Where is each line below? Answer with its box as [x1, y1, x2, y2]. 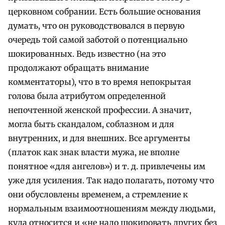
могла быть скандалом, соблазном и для [8, 119, 174, 130]
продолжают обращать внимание [8, 63, 149, 73]
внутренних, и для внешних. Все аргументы [8, 133, 190, 144]
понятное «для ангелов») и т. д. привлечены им [8, 161, 205, 172]
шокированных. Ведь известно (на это [8, 49, 166, 59]
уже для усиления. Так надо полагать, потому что [8, 175, 214, 186]
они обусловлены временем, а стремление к [8, 189, 188, 200]
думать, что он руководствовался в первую [8, 21, 184, 31]
